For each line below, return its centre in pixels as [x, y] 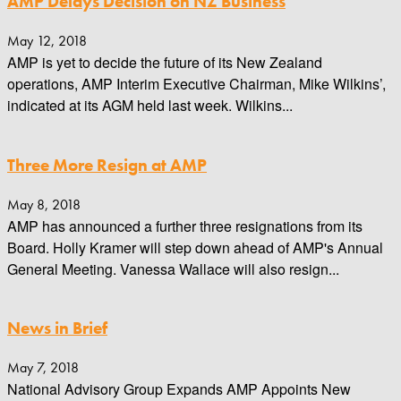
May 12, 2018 [47, 41]
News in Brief [57, 329]
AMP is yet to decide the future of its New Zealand [165, 63]
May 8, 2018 [44, 204]
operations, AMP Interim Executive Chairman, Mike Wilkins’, [196, 84]
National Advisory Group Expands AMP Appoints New [179, 388]
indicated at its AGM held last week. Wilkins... [150, 106]
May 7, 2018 [43, 367]
